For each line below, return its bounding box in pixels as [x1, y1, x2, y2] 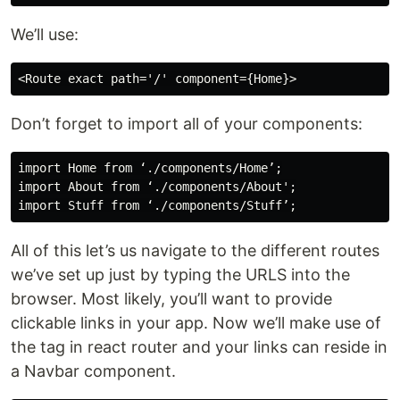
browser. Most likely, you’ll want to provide [11, 289, 332, 308]
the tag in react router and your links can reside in [11, 337, 387, 356]
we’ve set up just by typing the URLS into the [11, 265, 350, 284]
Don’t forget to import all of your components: [11, 114, 362, 133]
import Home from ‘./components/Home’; [18, 161, 282, 175]
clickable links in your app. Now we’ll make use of [11, 313, 381, 332]
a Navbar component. [11, 362, 176, 380]
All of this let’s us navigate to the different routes [11, 241, 379, 260]
